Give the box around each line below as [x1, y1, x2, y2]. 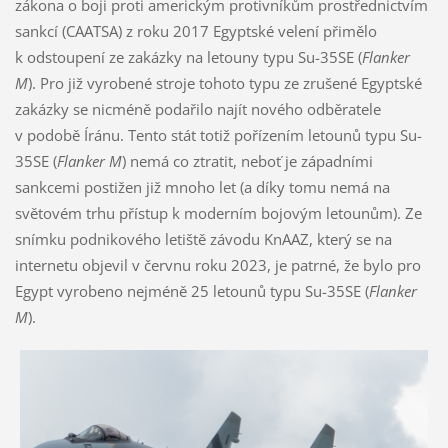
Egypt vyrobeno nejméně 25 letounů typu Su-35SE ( [14, 281, 369, 302]
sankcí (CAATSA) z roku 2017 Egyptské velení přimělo [14, 21, 377, 42]
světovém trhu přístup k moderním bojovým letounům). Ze [14, 203, 422, 224]
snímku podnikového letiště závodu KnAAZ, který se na [14, 229, 392, 250]
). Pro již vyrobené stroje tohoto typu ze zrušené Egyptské [27, 73, 422, 94]
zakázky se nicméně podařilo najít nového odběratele [14, 99, 381, 120]
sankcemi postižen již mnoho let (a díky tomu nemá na [14, 177, 390, 198]
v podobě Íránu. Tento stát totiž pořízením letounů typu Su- [14, 125, 422, 146]
